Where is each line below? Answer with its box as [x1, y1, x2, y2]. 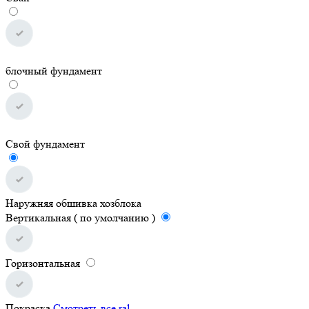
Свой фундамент [6, 137, 85, 150]
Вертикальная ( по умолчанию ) [6, 210, 155, 224]
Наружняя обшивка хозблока [6, 196, 141, 210]
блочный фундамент [6, 63, 102, 77]
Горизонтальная [6, 256, 80, 270]
